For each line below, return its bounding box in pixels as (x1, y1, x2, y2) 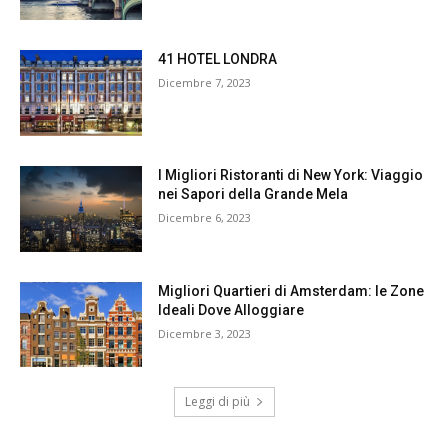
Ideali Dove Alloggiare (158, 301, 305, 318)
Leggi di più (184, 393, 250, 411)
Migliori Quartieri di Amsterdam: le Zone (158, 282, 425, 299)
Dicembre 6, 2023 (158, 209, 252, 225)
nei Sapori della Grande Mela (158, 185, 349, 202)
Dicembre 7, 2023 (158, 75, 252, 91)
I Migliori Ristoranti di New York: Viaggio (158, 166, 424, 183)
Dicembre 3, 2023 (158, 325, 252, 341)
